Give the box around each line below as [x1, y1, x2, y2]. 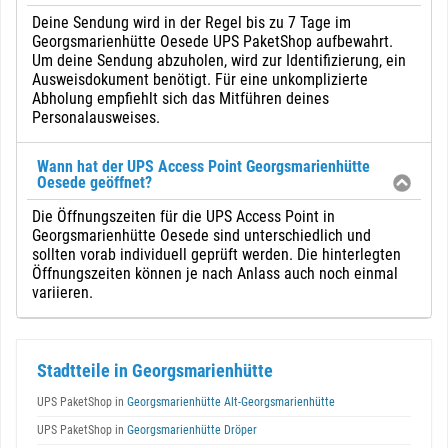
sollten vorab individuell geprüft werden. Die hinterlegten [32, 245, 401, 264]
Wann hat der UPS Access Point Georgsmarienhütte [37, 157, 370, 176]
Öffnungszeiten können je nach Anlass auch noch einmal [32, 264, 398, 283]
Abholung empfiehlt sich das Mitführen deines [32, 89, 329, 108]
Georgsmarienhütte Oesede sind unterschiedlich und [32, 226, 371, 245]
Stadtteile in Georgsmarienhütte [37, 360, 273, 381]
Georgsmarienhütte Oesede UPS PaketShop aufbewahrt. [32, 32, 393, 51]
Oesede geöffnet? [37, 173, 152, 192]
